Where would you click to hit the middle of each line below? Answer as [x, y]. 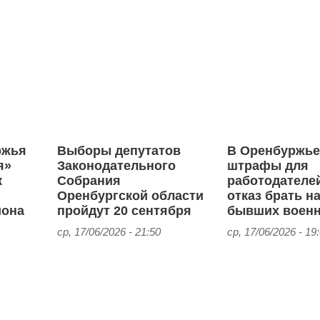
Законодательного [117, 166]
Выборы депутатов [119, 151]
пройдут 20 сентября [125, 211]
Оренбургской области [131, 196]
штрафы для [268, 166]
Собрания [89, 181]
